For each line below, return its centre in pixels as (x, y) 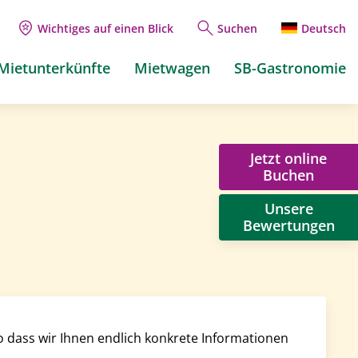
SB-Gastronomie (290, 68)
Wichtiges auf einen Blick (105, 28)
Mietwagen (172, 68)
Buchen (288, 175)
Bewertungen (288, 225)
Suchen (237, 28)
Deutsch (324, 28)
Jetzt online (288, 158)
